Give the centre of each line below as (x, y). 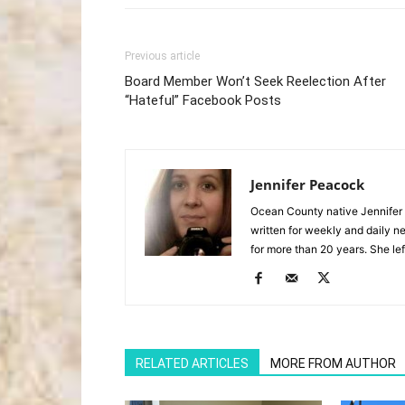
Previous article (162, 56)
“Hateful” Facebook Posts (203, 100)
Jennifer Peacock (307, 184)
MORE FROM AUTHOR (333, 363)
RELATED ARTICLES (192, 363)
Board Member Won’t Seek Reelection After (255, 81)
